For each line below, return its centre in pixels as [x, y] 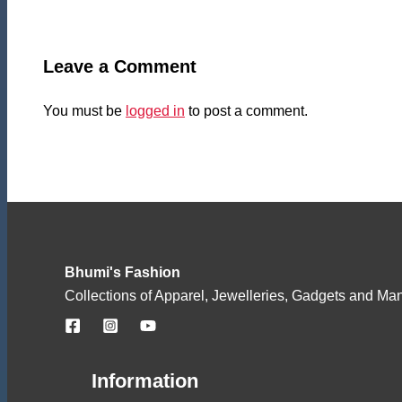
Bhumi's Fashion [122, 272]
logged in [155, 110]
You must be [84, 110]
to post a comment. [246, 110]
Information [145, 380]
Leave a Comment [120, 66]
